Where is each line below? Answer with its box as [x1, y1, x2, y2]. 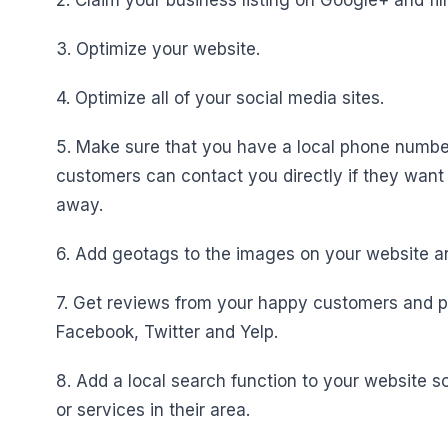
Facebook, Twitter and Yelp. [56, 322, 278, 342]
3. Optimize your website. [56, 39, 260, 59]
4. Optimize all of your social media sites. [56, 88, 384, 108]
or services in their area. [56, 400, 250, 420]
